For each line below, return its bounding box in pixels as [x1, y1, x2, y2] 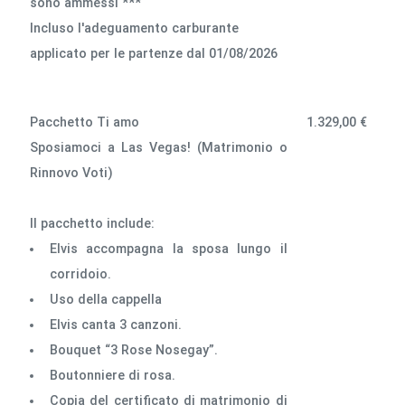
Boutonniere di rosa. [49, 367, 175, 383]
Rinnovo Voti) [30, 165, 114, 181]
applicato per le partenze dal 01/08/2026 [30, 45, 282, 61]
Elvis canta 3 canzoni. [49, 316, 182, 333]
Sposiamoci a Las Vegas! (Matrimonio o [30, 139, 287, 155]
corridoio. [49, 266, 111, 282]
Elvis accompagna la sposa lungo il [49, 240, 287, 257]
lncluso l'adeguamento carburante [30, 20, 240, 36]
